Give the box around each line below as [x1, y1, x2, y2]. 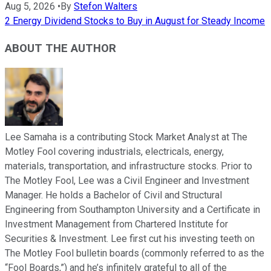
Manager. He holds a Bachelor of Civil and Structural [5, 189, 222, 201]
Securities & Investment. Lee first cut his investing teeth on [5, 233, 255, 245]
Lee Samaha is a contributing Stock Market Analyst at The [5, 131, 247, 143]
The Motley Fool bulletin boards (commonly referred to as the [5, 247, 264, 260]
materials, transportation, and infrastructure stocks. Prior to [5, 160, 252, 172]
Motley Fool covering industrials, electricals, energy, [5, 146, 224, 158]
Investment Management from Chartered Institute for [5, 218, 228, 230]
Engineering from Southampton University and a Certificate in [5, 204, 260, 216]
